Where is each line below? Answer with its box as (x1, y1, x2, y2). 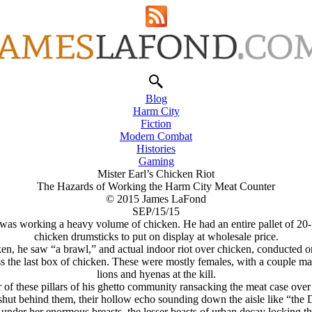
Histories (136, 143, 175, 155)
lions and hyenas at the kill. (96, 268, 216, 280)
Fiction (141, 118, 171, 130)
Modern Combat (120, 130, 192, 142)
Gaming (138, 155, 174, 167)
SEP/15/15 (132, 205, 180, 217)
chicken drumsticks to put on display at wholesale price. (33, 231, 279, 242)
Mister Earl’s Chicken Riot (97, 168, 214, 180)
